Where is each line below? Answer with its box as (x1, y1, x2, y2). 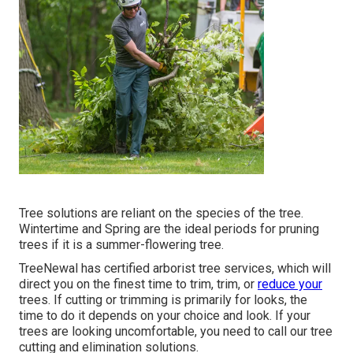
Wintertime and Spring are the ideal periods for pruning (19, 221, 319, 236)
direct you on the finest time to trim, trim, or (19, 276, 258, 292)
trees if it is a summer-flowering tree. (19, 236, 224, 252)
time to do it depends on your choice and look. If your (19, 307, 310, 323)
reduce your (258, 276, 322, 292)
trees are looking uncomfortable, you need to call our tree (19, 323, 333, 339)
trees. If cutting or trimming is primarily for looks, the (19, 292, 307, 307)
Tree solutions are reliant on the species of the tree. (19, 205, 303, 221)
